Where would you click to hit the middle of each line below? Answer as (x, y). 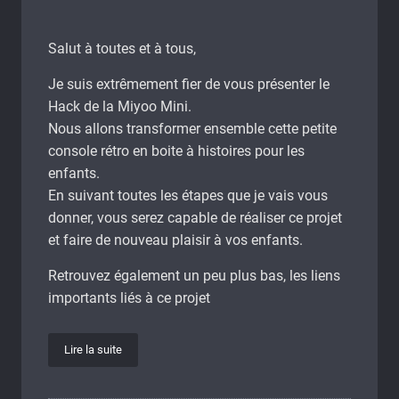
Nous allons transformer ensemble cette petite (192, 129)
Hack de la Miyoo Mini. (120, 107)
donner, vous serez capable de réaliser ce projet (195, 218)
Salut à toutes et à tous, (122, 49)
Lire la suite (93, 350)
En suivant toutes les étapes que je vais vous (188, 196)
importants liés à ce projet (129, 298)
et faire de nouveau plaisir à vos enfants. (175, 240)
